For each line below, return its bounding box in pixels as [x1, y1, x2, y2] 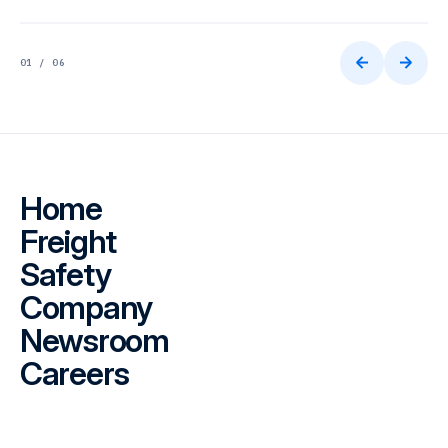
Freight [20, 221, 117, 261]
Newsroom [20, 320, 169, 360]
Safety [20, 254, 111, 294]
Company [20, 287, 153, 327]
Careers [20, 353, 130, 393]
